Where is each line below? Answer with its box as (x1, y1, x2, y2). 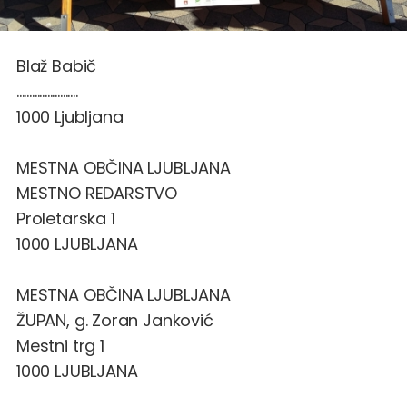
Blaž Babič (16, 54, 97, 77)
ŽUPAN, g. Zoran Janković (16, 308, 213, 332)
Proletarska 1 (16, 206, 115, 230)
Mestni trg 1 (16, 333, 104, 357)
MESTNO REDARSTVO (16, 181, 178, 204)
